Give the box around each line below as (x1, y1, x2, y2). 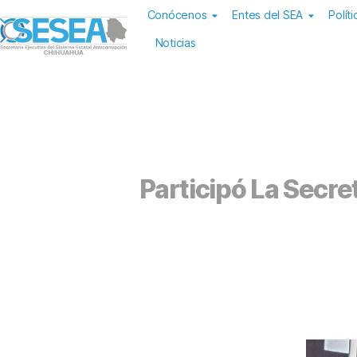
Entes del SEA (232, 8, 304, 22)
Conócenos (147, 8, 207, 22)
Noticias (155, 36, 196, 49)
